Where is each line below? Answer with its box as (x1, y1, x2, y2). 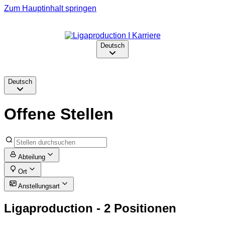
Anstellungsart (18, 182, 60, 190)
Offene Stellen (4, 105, 114, 124)
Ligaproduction (4, 201, 93, 215)
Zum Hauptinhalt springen (4, 4, 96, 13)
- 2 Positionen (93, 201, 176, 215)
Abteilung (18, 153, 45, 161)
